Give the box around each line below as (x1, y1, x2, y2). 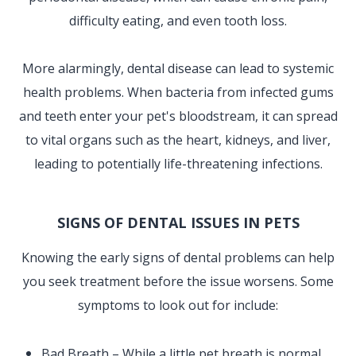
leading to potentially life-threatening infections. (33, 155, 323, 173)
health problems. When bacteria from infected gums (22, 83, 334, 102)
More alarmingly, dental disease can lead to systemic (22, 60, 334, 78)
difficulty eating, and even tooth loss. (69, 12, 287, 30)
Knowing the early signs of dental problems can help (21, 249, 335, 267)
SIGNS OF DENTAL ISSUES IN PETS (56, 213, 300, 233)
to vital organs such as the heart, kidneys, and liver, (25, 131, 331, 149)
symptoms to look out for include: (78, 296, 278, 315)
